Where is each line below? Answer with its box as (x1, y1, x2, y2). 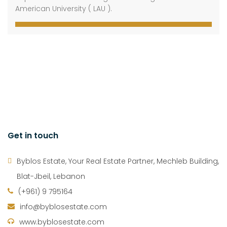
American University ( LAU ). (15, 4, 112, 14)
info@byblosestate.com (20, 202, 107, 212)
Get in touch (8, 130, 58, 142)
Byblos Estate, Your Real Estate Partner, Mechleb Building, (17, 156, 219, 167)
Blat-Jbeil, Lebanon (17, 171, 85, 182)
